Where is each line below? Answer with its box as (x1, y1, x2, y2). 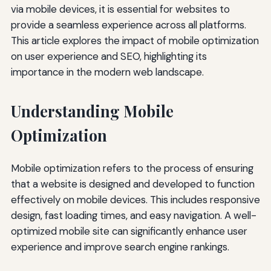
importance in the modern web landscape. (10, 65, 204, 79)
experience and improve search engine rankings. (10, 240, 229, 254)
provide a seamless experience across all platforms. (10, 18, 246, 32)
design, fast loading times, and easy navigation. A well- (10, 209, 256, 223)
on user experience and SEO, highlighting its (10, 50, 207, 64)
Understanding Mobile (10, 101, 174, 122)
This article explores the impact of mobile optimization (10, 34, 259, 48)
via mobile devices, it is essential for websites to (10, 2, 230, 16)
